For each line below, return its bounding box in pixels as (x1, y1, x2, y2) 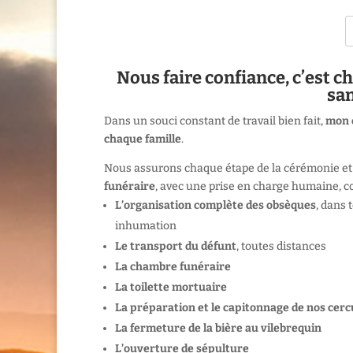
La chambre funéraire (115, 260, 231, 274)
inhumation (115, 219, 176, 233)
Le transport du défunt (115, 240, 236, 254)
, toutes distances (236, 240, 326, 254)
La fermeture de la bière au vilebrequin (115, 321, 321, 336)
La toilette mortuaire (115, 281, 227, 295)
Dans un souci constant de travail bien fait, (104, 114, 325, 128)
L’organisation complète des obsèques (115, 199, 316, 213)
